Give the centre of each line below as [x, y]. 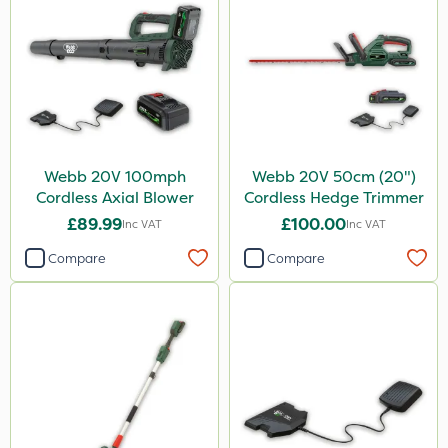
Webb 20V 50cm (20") [333, 176]
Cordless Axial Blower [114, 197]
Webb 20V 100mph [114, 176]
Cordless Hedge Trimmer [333, 197]
